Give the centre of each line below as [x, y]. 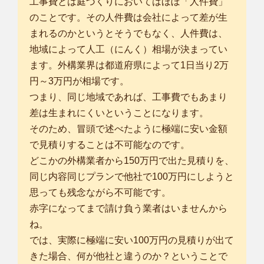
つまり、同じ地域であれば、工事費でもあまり [128, 97]
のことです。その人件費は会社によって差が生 [128, 18]
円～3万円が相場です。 [79, 81]
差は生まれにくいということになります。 [119, 113]
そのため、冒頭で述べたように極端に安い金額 [128, 129]
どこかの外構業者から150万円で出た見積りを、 [132, 161]
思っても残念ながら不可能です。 [100, 193]
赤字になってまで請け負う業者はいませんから [128, 209]
